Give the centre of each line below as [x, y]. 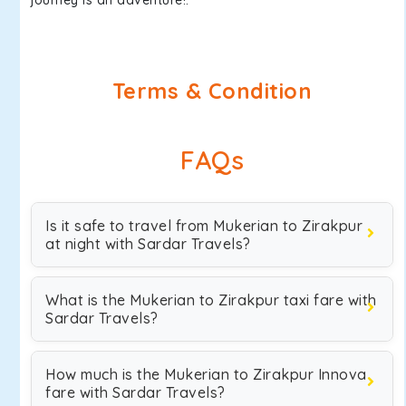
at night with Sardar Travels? [148, 244]
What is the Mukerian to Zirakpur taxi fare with [211, 300]
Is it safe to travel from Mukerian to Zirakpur [204, 226]
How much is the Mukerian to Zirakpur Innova [206, 374]
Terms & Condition [212, 91]
